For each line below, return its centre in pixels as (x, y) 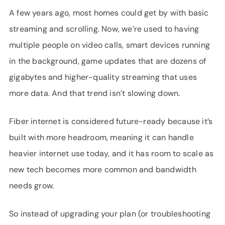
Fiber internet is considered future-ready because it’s (111, 121)
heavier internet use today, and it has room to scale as (111, 153)
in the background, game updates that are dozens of (108, 61)
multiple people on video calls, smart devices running (110, 45)
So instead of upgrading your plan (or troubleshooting (110, 214)
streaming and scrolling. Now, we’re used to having (104, 29)
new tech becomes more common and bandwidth (103, 170)
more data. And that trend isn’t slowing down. (95, 93)
